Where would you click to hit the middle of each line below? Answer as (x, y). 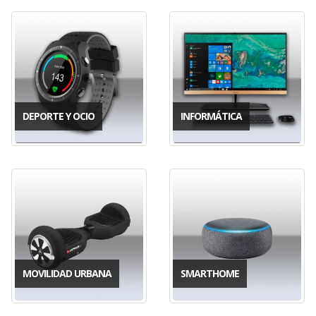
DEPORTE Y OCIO (59, 116)
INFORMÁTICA (211, 116)
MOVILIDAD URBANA (67, 273)
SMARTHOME (210, 273)
